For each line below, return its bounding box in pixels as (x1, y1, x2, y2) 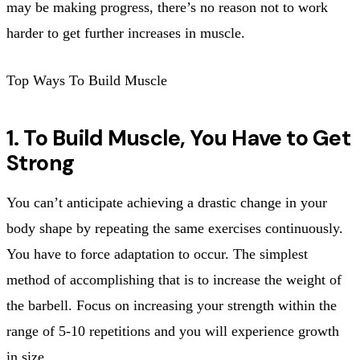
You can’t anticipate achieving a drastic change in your (6, 194, 327, 211)
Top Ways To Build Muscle (6, 72, 167, 88)
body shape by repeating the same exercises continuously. (6, 219, 343, 236)
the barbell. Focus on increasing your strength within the (6, 297, 337, 313)
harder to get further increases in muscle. (6, 24, 245, 41)
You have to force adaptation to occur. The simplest (6, 245, 308, 262)
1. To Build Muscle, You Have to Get (6, 123, 351, 152)
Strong (6, 148, 75, 177)
